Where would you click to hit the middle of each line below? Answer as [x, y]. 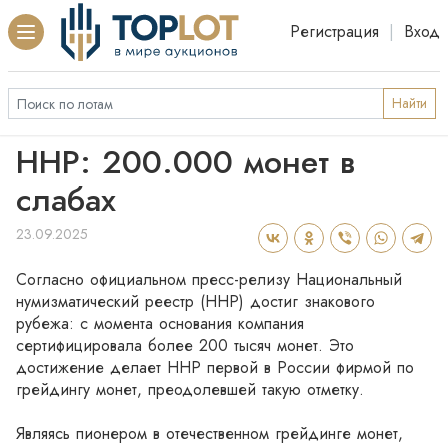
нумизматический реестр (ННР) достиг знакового [195, 301]
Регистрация [334, 31]
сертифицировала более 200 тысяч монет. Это [185, 345]
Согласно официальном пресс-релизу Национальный [209, 279]
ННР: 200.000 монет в [185, 162]
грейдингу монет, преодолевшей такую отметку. [190, 389]
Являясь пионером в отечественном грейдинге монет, [209, 433]
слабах [66, 200]
